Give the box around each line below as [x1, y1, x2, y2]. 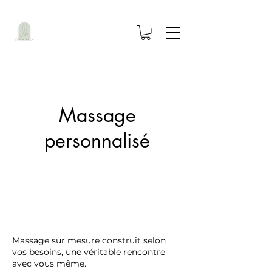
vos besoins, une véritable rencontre [12, 246, 165, 257]
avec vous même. [12, 257, 86, 269]
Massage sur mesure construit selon [12, 234, 166, 246]
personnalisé [44, 127, 150, 153]
